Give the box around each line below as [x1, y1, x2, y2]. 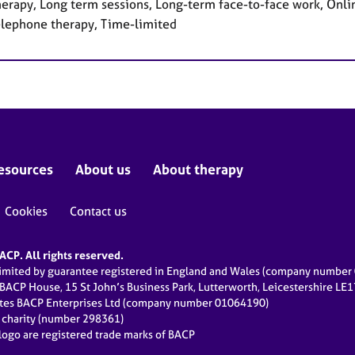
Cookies [5, 204, 48, 219]
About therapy [153, 161, 243, 178]
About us [75, 161, 131, 178]
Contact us [70, 204, 127, 219]
